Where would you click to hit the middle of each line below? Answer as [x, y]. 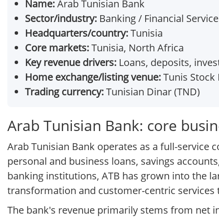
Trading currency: [64, 92]
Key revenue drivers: [71, 63]
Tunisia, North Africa [136, 48]
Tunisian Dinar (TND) [152, 92]
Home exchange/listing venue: [93, 77]
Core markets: [57, 48]
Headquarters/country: [77, 33]
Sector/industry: [61, 19]
